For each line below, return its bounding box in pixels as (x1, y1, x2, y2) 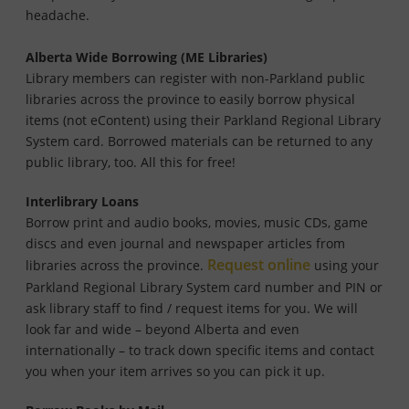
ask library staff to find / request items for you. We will (26, 299, 358, 318)
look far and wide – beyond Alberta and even (26, 320, 299, 339)
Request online (207, 255, 310, 276)
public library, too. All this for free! (26, 153, 236, 172)
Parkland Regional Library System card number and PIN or (26, 278, 383, 297)
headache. (26, 6, 89, 25)
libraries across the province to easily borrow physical (26, 90, 355, 109)
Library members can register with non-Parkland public (26, 69, 365, 88)
